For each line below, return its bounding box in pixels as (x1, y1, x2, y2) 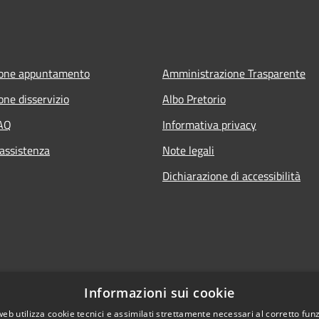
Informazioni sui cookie (84, 284, 235, 301)
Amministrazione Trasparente (162, 64, 305, 82)
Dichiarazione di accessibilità (162, 167, 300, 184)
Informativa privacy (162, 115, 256, 133)
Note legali (162, 141, 214, 159)
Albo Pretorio (162, 90, 226, 108)
